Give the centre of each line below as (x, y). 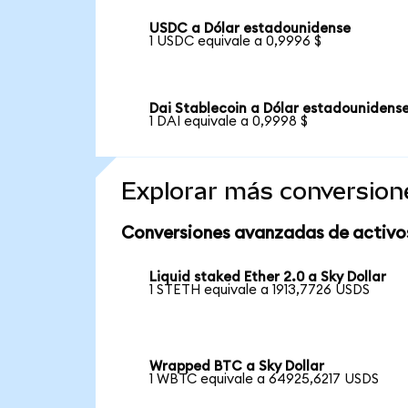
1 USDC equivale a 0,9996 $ (236, 42)
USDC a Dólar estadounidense (250, 29)
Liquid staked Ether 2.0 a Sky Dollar (268, 278)
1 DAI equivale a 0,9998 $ (229, 121)
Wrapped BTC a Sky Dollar (237, 367)
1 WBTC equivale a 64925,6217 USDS (265, 380)
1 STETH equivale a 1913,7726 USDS (260, 291)
